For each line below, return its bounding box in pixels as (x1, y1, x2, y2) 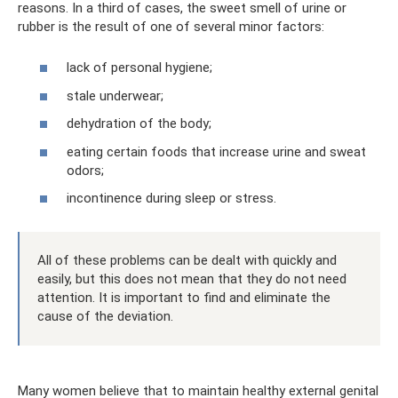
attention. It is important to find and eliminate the (37, 290, 330, 306)
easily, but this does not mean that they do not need (37, 271, 346, 287)
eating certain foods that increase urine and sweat (67, 143, 366, 160)
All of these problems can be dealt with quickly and (37, 252, 337, 268)
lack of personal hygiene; (67, 60, 212, 76)
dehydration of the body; (67, 115, 211, 131)
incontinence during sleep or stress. (67, 190, 276, 206)
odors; (67, 162, 104, 179)
